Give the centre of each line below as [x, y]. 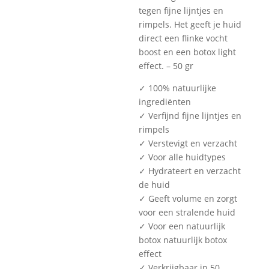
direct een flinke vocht [183, 38]
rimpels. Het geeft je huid [190, 24]
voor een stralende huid [187, 212]
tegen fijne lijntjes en [181, 11]
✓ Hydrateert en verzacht [190, 171]
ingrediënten [165, 102]
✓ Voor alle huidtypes [183, 157]
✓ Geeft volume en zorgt [188, 198]
